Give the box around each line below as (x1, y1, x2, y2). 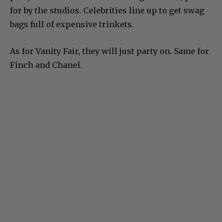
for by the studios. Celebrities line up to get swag (10, 5, 204, 16)
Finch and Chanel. (10, 60, 82, 70)
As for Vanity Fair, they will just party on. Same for (10, 46, 209, 56)
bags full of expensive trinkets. (10, 19, 134, 30)
